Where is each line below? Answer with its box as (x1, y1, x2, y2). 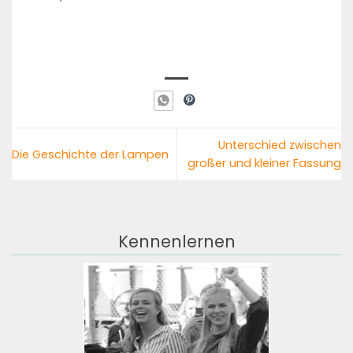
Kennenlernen (117, 230, 236, 254)
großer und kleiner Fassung (188, 155, 341, 172)
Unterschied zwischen (218, 137, 341, 154)
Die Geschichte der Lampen (12, 146, 169, 162)
